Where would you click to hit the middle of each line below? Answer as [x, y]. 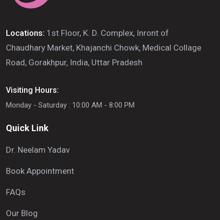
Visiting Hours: [32, 90]
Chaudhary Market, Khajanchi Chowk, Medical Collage [104, 48]
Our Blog [22, 213]
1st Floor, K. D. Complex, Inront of [108, 33]
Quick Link [27, 128]
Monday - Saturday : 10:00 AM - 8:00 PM [70, 105]
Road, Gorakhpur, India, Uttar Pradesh [74, 63]
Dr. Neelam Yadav [38, 150]
